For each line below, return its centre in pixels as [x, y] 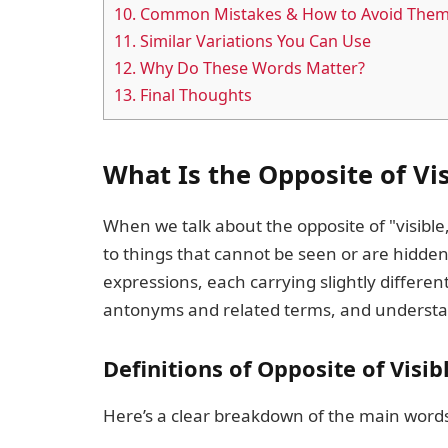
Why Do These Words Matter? [250, 68]
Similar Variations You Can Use [253, 41]
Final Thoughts [194, 95]
